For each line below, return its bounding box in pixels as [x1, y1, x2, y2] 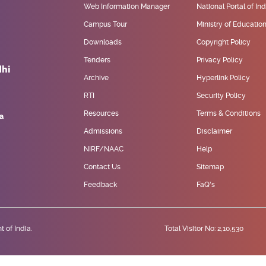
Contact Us [84, 163, 121, 172]
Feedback [84, 180, 117, 189]
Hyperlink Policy [197, 74, 250, 83]
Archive [84, 74, 109, 83]
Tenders [84, 56, 110, 65]
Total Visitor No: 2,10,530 [164, 224, 243, 233]
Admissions [84, 127, 122, 136]
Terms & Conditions [197, 109, 261, 118]
